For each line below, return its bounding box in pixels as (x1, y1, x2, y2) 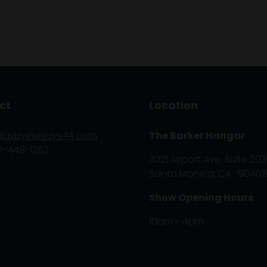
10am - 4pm (149, 215, 204, 228)
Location (149, 98, 198, 113)
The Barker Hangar (149, 129, 247, 142)
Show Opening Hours (149, 191, 253, 204)
